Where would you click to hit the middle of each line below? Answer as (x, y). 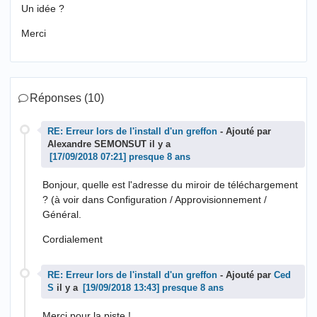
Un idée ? (43, 9)
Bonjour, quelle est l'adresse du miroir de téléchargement (170, 185)
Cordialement (73, 240)
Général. (62, 215)
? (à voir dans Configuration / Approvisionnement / (155, 200)
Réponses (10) (67, 98)
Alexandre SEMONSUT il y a (109, 145)
